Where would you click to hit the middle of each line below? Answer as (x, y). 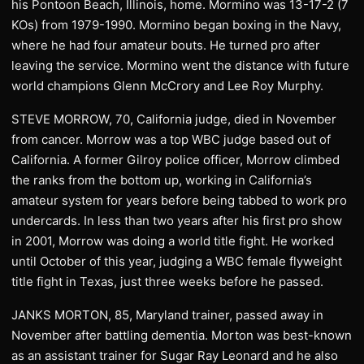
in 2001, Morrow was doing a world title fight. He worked (173, 240)
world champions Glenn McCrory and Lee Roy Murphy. (167, 85)
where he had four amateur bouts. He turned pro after (166, 45)
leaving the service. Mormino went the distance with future (180, 65)
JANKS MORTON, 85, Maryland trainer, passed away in (167, 314)
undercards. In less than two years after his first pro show (177, 220)
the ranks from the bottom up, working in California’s (162, 180)
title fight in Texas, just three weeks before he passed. (167, 281)
